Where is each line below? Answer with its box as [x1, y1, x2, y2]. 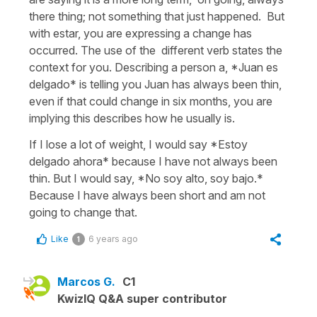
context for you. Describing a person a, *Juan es [29, 59, 278, 74]
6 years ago [88, 233, 138, 244]
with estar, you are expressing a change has [29, 25, 252, 40]
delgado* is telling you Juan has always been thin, [29, 76, 282, 91]
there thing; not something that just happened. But [29, 8, 284, 23]
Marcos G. [57, 274, 115, 289]
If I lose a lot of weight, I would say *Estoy [29, 137, 248, 151]
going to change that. [29, 204, 140, 219]
